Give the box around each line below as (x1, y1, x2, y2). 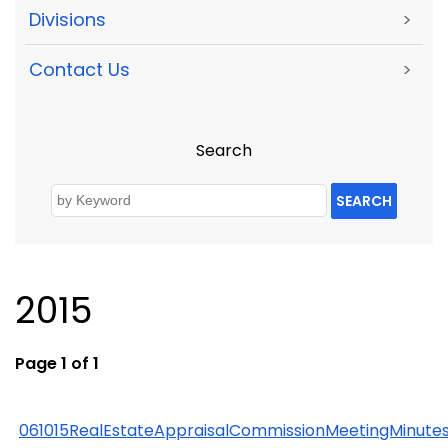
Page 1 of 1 (15, 351, 99, 375)
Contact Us (29, 57, 130, 83)
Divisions (29, 6, 106, 32)
